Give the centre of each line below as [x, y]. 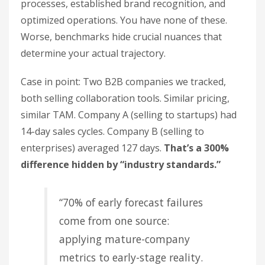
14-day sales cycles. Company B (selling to [112, 131]
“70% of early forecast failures [131, 202]
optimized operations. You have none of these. [124, 20]
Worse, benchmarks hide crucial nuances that [121, 37]
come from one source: [114, 221]
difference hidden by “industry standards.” [121, 164]
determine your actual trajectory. [93, 53]
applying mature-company [125, 239]
